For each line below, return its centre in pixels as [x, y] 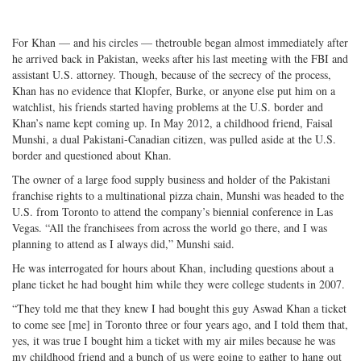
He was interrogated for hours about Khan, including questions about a [173, 268]
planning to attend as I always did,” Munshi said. [123, 243]
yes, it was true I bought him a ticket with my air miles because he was [174, 340]
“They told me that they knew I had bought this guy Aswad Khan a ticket [179, 308]
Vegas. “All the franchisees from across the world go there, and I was [170, 227]
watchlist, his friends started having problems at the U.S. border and [168, 106]
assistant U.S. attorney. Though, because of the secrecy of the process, [172, 74]
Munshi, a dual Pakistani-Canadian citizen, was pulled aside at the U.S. [174, 139]
